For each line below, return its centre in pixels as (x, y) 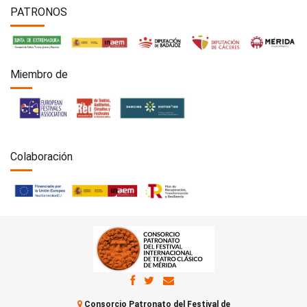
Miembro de (39, 75)
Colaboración (41, 157)
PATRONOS (39, 12)
